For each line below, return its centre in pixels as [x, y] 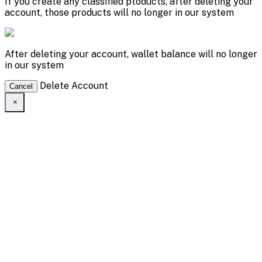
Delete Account [74, 85]
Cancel [21, 86]
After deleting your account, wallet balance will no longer [131, 54]
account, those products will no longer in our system [119, 12]
